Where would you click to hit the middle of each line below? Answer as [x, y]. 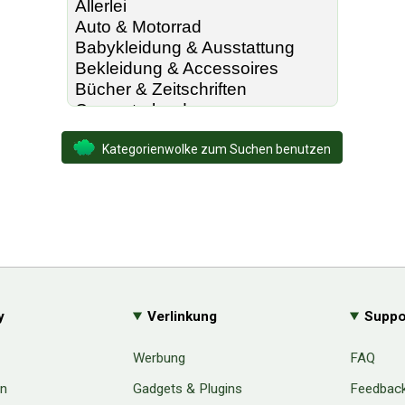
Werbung [159, 358]
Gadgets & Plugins [188, 389]
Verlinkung [183, 316]
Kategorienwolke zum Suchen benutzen [215, 149]
